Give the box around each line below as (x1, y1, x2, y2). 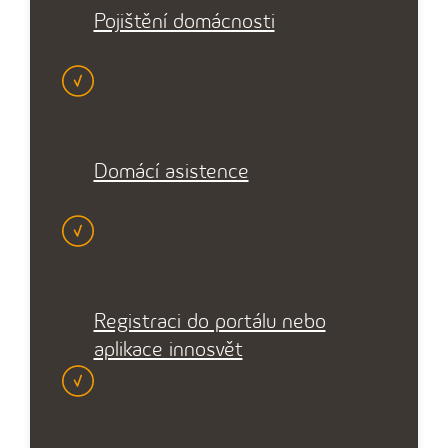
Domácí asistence (93, 159, 249, 185)
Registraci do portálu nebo (93, 309, 326, 335)
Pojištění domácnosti (93, 9, 275, 35)
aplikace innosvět (93, 337, 243, 363)
